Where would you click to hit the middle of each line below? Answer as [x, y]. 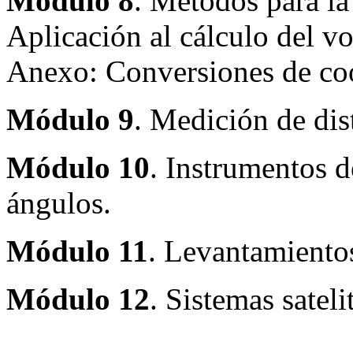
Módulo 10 [78, 167]
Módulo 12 [78, 299]
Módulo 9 [70, 119]
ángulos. [59, 203]
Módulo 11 [77, 251]
